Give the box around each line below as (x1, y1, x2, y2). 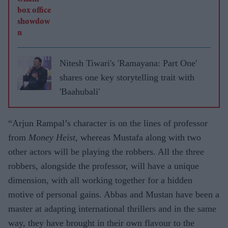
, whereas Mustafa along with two (75, 132, 201, 142)
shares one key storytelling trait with (60, 72, 194, 82)
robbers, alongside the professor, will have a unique (8, 160, 199, 171)
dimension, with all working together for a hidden (8, 175, 192, 185)
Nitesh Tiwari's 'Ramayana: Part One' (60, 58, 197, 68)
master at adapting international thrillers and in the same (8, 203, 216, 214)
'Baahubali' (60, 86, 100, 97)
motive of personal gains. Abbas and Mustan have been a (8, 189, 219, 199)
